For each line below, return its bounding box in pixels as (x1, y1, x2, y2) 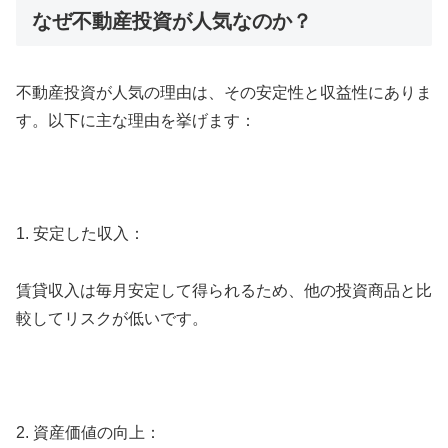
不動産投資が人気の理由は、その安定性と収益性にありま (16, 83, 432, 101)
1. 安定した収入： (16, 225, 145, 243)
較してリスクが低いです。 (16, 310, 208, 327)
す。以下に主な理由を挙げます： (16, 111, 256, 129)
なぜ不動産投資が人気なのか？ (32, 10, 312, 33)
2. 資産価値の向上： (16, 423, 161, 441)
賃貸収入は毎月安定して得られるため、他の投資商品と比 (16, 282, 432, 299)
